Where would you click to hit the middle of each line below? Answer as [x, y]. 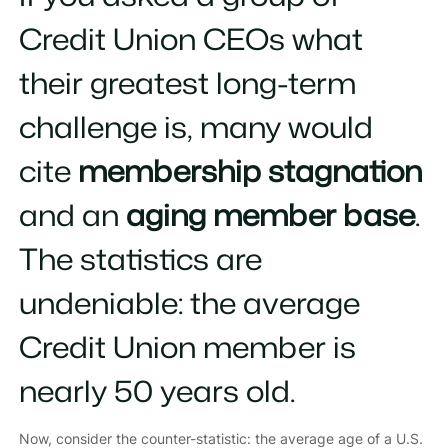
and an [72, 215]
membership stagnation [249, 171]
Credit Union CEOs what [190, 39]
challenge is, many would [195, 127]
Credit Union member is [187, 347]
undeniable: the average [189, 303]
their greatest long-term [187, 83]
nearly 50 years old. [156, 391]
